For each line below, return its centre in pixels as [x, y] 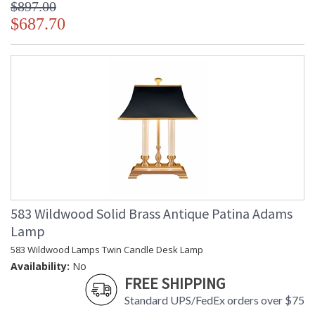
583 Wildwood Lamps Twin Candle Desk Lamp [107, 250]
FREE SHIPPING [175, 284]
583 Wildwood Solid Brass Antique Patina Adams [152, 214]
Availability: [40, 266]
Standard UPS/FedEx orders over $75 [214, 300]
